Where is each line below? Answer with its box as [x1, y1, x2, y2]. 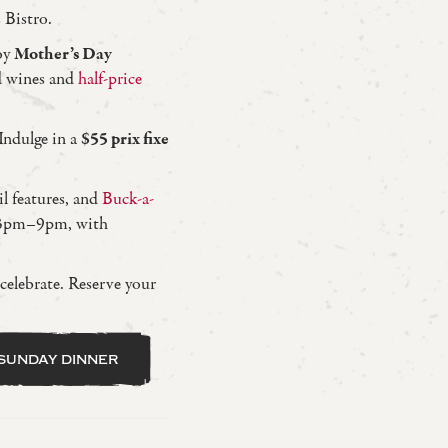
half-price [77, 66, 142, 92]
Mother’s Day [13, 41, 112, 67]
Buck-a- [101, 186, 154, 212]
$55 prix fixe [80, 126, 169, 152]
